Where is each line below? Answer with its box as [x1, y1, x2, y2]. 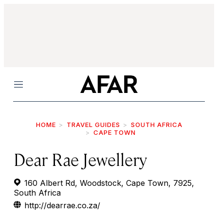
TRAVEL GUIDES [66, 121, 120, 128]
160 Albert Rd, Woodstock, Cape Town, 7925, [22, 178, 194, 188]
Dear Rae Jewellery [14, 148, 147, 170]
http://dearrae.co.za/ [24, 200, 100, 210]
